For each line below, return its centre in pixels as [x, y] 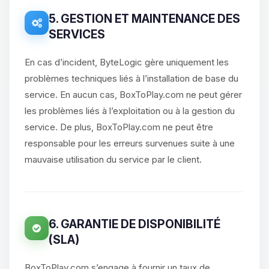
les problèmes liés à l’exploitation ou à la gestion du [130, 111]
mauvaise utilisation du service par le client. [113, 159]
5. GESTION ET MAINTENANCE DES [144, 19]
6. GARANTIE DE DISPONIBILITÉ [134, 224]
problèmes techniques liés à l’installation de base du [131, 78]
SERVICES [77, 34]
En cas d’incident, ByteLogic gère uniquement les [127, 62]
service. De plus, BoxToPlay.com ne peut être [119, 127]
